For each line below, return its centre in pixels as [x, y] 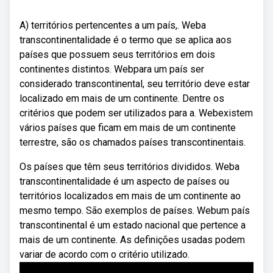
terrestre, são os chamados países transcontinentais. [133, 142]
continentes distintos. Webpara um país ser [112, 69]
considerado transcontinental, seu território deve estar [135, 84]
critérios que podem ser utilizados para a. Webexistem [136, 113]
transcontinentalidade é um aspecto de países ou [124, 181]
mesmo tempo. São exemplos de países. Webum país [135, 211]
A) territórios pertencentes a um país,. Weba [113, 25]
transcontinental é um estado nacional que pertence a [133, 225]
